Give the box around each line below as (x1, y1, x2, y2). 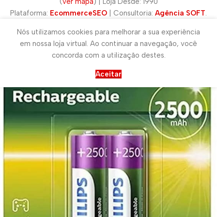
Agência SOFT (155, 8, 205, 17)
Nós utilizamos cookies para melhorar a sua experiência (17, 27, 200, 36)
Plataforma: (10, 8, 50, 17)
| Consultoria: (107, 8, 155, 17)
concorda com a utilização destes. (51, 50, 166, 60)
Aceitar (95, 69, 122, 78)
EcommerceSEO (50, 8, 107, 17)
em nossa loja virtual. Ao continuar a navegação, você (20, 39, 197, 48)
